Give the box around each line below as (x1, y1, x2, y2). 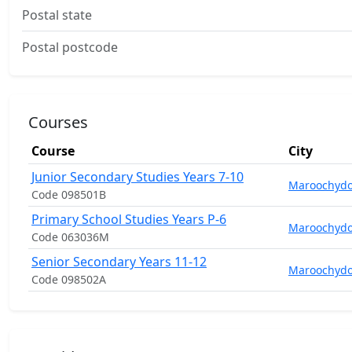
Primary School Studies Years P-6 (31, 211, 226, 228)
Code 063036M (31, 229, 109, 244)
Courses (28, 112, 88, 133)
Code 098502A (31, 272, 106, 287)
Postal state (22, 6, 92, 24)
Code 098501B (31, 187, 106, 202)
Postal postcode (22, 38, 118, 56)
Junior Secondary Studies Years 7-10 (31, 168, 244, 185)
